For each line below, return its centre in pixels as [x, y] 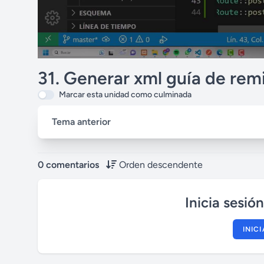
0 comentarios [68, 165]
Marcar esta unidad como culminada [125, 95]
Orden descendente [161, 165]
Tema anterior [81, 122]
